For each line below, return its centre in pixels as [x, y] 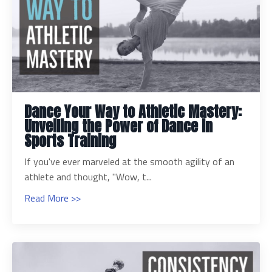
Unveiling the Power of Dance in [118, 127]
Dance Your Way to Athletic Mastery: [133, 112]
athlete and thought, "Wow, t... [88, 177]
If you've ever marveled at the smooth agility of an [129, 162]
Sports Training [70, 141]
